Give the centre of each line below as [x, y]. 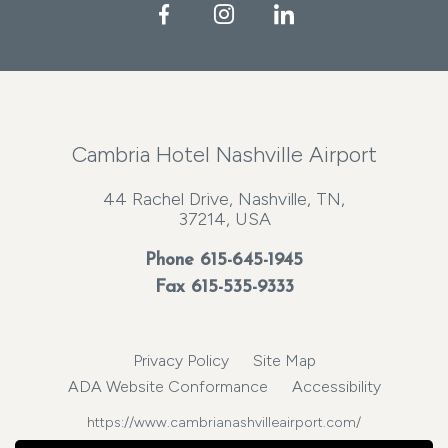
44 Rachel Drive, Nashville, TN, [224, 199]
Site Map [284, 360]
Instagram [277, 15]
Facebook [217, 15]
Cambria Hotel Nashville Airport [224, 154]
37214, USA [224, 219]
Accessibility [336, 386]
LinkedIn [330, 15]
